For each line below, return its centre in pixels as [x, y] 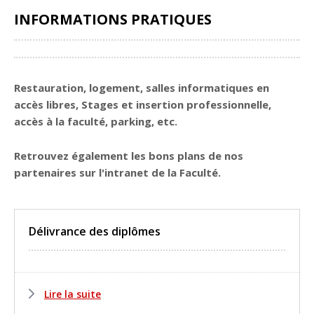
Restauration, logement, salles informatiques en [142, 87]
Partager [47, 48]
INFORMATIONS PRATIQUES [113, 19]
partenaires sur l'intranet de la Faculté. [117, 172]
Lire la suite [73, 294]
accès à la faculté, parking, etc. [96, 121]
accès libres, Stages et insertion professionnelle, [143, 104]
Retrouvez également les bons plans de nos [129, 155]
